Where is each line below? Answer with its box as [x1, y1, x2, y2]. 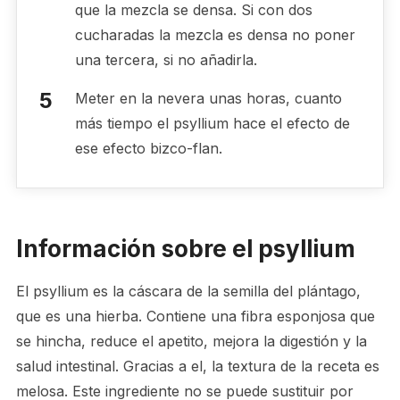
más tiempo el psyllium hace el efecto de [74, 113, 350, 132]
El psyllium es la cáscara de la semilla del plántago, [15, 281, 361, 300]
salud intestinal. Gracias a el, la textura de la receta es [15, 356, 379, 375]
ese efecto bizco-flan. [74, 138, 222, 157]
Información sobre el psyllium [15, 234, 355, 262]
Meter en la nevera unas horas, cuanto [74, 88, 342, 107]
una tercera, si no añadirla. [74, 50, 257, 69]
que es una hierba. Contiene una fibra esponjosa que [15, 306, 375, 325]
